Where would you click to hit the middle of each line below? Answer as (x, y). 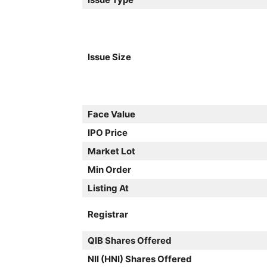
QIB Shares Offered (130, 240)
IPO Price (108, 132)
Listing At (108, 188)
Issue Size (109, 57)
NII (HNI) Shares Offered (140, 259)
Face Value (111, 114)
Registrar (108, 214)
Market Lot (111, 151)
